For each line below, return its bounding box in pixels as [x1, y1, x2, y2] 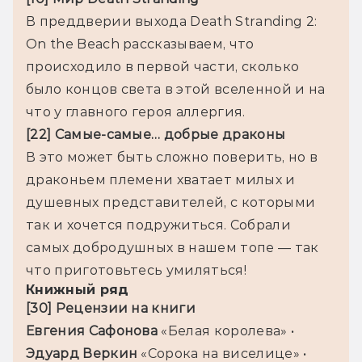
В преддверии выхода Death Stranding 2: [26, 13, 318, 29]
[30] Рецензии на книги [26, 300, 196, 316]
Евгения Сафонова [26, 322, 162, 339]
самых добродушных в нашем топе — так [26, 239, 319, 255]
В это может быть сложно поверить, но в [26, 149, 318, 165]
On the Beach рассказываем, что [26, 36, 255, 52]
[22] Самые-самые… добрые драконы [26, 126, 286, 142]
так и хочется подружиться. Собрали [26, 217, 291, 233]
